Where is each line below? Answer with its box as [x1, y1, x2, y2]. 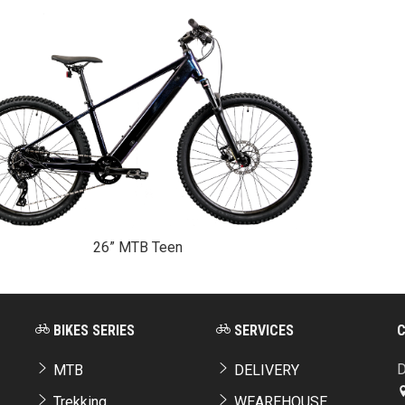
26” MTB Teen [92, 239, 183, 257]
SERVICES [231, 322, 294, 340]
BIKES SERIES [50, 322, 135, 340]
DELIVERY [231, 362, 299, 380]
